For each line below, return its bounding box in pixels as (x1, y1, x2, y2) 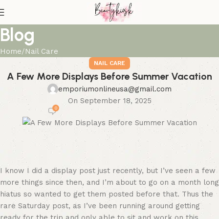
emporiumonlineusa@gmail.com (58, 85, 172, 93)
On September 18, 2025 (67, 96, 152, 105)
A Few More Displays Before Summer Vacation (7, 70, 212, 82)
